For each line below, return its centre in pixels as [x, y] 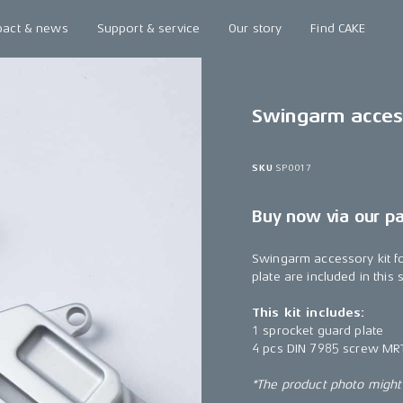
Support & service [148, 28]
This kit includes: [309, 312]
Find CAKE [338, 28]
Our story [255, 28]
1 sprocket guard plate [318, 330]
